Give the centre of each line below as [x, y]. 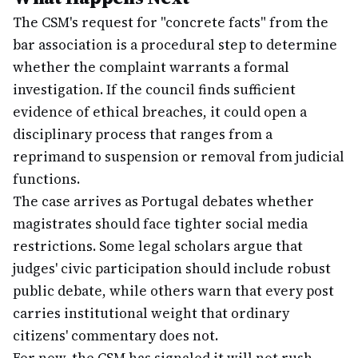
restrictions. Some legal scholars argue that [158, 246]
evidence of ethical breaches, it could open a [160, 112]
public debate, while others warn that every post [173, 291]
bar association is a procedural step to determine [175, 45]
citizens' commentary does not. [115, 336]
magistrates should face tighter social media [160, 224]
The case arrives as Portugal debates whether [163, 201]
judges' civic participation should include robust [172, 268]
